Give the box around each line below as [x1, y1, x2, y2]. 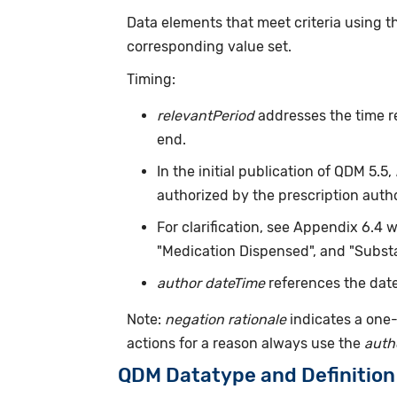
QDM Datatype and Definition [117, 363, 395, 388]
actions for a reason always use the [126, 335, 364, 353]
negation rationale [164, 311, 286, 329]
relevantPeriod [157, 107, 255, 125]
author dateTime [157, 274, 266, 292]
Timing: [126, 70, 175, 88]
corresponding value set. [126, 37, 292, 55]
